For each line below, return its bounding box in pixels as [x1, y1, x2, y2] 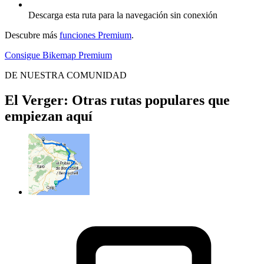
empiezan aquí [5, 108, 93, 124]
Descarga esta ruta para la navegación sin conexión [28, 10, 217, 21]
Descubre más [5, 30, 60, 41]
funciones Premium [60, 30, 131, 41]
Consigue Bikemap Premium [5, 50, 112, 61]
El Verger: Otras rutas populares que [5, 93, 230, 108]
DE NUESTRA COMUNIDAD [5, 70, 127, 81]
